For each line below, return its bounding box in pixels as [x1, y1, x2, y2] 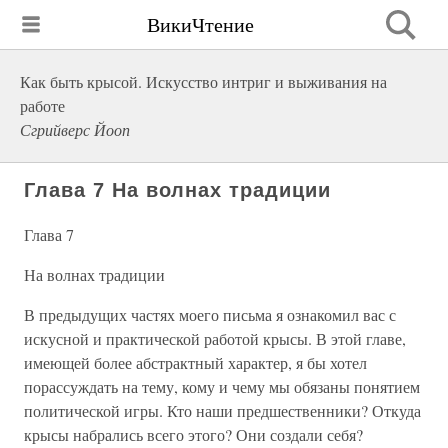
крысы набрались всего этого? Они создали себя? [24, 424, 363, 445]
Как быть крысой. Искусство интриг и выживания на [20, 71, 387, 92]
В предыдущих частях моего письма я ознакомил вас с [24, 304, 396, 325]
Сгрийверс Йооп [20, 119, 130, 140]
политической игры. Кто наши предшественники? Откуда [24, 400, 421, 421]
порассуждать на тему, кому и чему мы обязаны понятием [24, 376, 420, 397]
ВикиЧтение [147, 10, 254, 38]
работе [20, 95, 65, 116]
